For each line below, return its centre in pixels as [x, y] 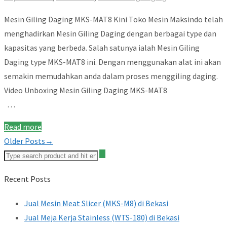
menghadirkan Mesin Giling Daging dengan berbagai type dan [110, 33]
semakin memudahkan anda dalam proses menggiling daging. [112, 76]
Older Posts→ [29, 141]
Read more [23, 126]
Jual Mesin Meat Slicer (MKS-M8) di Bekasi [96, 203]
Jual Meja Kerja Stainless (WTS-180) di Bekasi [102, 218]
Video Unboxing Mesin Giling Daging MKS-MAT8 [111, 90]
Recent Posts [27, 179]
